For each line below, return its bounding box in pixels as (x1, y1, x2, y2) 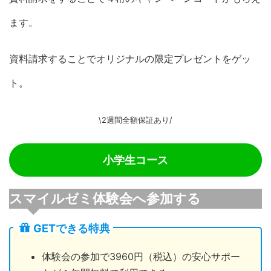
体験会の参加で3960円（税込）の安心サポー (42, 250, 240, 263)
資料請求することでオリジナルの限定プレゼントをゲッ (9, 53, 251, 65)
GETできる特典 (33, 222, 110, 235)
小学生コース (103, 153, 168, 166)
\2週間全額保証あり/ (99, 116, 172, 125)
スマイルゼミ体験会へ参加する (9, 191, 201, 207)
